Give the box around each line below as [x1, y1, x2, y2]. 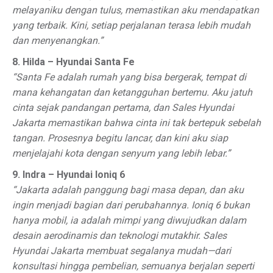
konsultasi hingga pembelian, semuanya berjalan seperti [12, 260, 254, 272]
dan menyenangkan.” [12, 35, 103, 46]
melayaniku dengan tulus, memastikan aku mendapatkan [12, 4, 259, 16]
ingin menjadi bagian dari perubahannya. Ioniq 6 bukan [12, 199, 250, 211]
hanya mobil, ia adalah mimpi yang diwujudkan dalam [12, 214, 246, 226]
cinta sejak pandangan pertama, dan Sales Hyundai [12, 102, 234, 113]
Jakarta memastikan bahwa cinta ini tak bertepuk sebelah [12, 117, 261, 129]
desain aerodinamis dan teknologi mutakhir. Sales [12, 230, 227, 241]
